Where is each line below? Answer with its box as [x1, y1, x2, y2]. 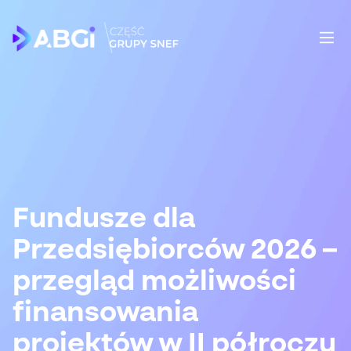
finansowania [13, 299, 198, 327]
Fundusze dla [13, 205, 195, 233]
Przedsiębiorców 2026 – [13, 237, 337, 265]
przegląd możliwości [13, 268, 296, 296]
